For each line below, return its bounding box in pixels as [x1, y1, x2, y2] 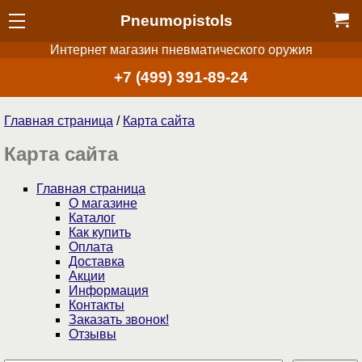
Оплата [69, 240, 113, 255]
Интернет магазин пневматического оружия [49, 42, 313, 57]
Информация [69, 284, 149, 298]
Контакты [69, 298, 124, 313]
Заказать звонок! [69, 313, 169, 327]
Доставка [69, 255, 124, 269]
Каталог [69, 211, 116, 225]
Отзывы [69, 327, 116, 342]
